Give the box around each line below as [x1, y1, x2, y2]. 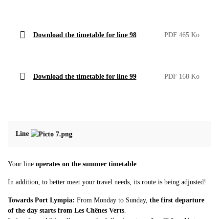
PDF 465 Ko [164, 31, 199, 39]
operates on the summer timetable [36, 160, 136, 168]
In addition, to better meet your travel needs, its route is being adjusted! [8, 178, 206, 186]
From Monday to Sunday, [75, 196, 150, 204]
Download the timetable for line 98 [33, 31, 136, 39]
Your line [8, 160, 36, 168]
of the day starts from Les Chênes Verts [8, 206, 124, 214]
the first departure [150, 196, 204, 204]
